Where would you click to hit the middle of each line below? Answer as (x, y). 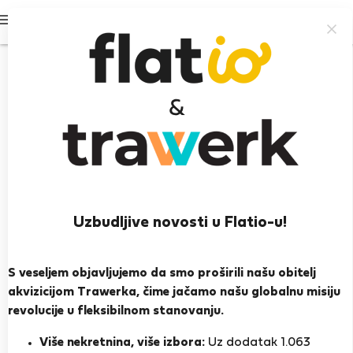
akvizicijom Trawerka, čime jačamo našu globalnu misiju (174, 292)
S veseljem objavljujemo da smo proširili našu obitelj (162, 273)
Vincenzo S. (176, 229)
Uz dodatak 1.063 (258, 343)
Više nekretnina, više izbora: (122, 343)
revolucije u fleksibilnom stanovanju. (116, 311)
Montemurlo (176, 268)
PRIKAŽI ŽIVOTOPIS (176, 309)
